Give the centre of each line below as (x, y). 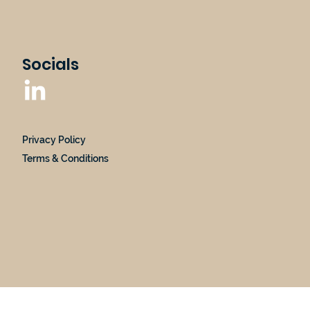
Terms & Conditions (66, 158)
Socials (51, 65)
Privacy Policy (54, 139)
